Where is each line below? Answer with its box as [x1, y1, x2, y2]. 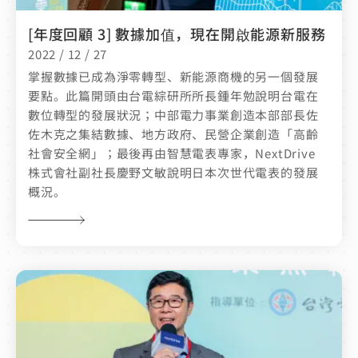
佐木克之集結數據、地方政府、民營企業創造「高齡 [28, 125, 319, 143]
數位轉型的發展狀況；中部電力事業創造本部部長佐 [28, 106, 319, 124]
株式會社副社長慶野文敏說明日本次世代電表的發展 [28, 164, 319, 181]
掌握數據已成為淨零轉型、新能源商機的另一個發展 [28, 68, 319, 86]
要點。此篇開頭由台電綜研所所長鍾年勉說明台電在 [28, 87, 319, 105]
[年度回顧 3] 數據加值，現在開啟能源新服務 [28, 23, 326, 45]
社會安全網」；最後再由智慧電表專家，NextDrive [28, 145, 316, 162]
